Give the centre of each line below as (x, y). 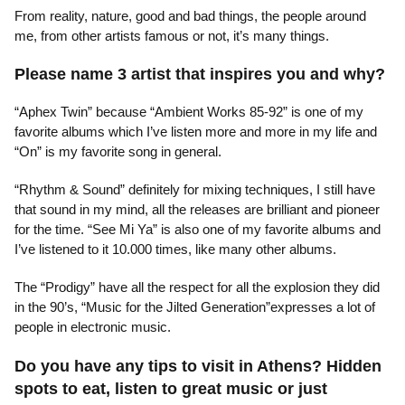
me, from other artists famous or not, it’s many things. (172, 35)
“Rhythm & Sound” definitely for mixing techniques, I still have (195, 190)
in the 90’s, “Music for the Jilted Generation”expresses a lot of (195, 307)
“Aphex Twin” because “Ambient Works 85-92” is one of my (189, 112)
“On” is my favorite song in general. (118, 152)
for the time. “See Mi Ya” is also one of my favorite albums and (198, 230)
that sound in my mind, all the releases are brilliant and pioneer (197, 210)
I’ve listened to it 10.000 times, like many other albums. (175, 250)
